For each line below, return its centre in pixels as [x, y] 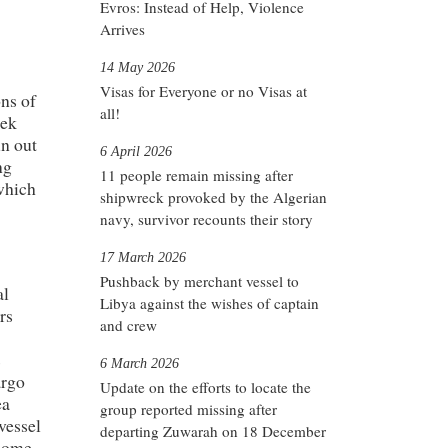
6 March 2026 [139, 362]
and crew [128, 324]
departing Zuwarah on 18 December [213, 430]
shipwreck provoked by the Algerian [213, 196]
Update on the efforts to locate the [205, 386]
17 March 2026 [143, 256]
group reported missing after [188, 408]
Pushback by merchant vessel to [199, 280]
